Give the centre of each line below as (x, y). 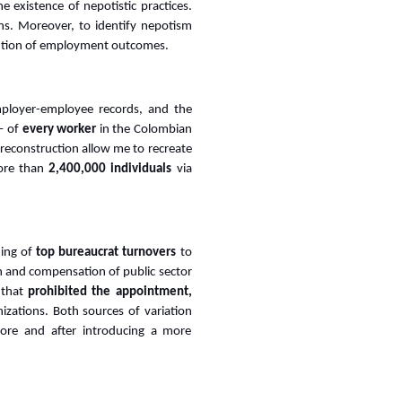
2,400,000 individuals (113, 169)
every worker (59, 130)
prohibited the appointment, (110, 292)
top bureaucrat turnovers (106, 253)
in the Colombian (144, 130)
